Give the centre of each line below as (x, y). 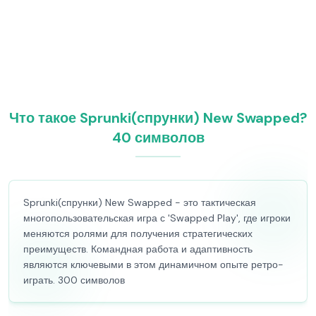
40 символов (158, 138)
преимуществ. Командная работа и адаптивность (138, 249)
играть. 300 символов (74, 280)
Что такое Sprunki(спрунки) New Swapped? (158, 118)
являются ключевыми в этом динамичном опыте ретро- (153, 265)
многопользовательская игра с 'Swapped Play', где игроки (157, 218)
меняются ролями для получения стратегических (138, 233)
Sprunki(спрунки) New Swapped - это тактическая (140, 202)
